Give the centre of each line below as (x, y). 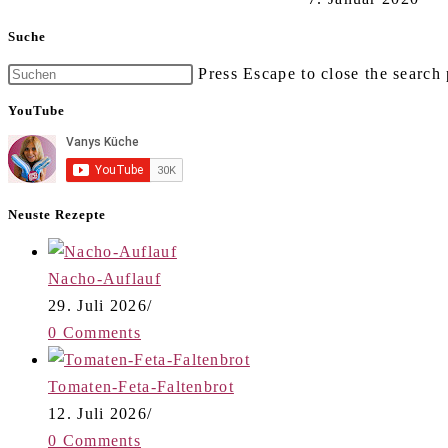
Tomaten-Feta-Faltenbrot (141, 387)
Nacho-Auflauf (104, 279)
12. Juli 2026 (97, 414)
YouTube (36, 111)
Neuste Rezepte (57, 214)
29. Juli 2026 (97, 306)
